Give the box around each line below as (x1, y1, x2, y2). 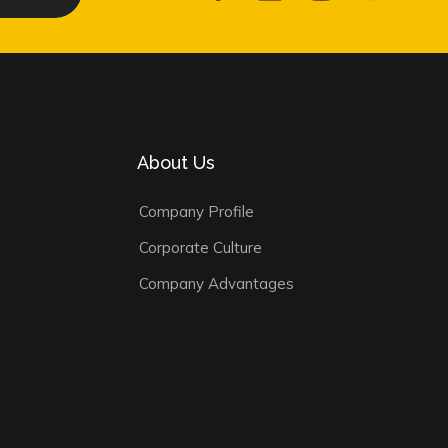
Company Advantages (139, 274, 295, 293)
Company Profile (139, 202, 255, 221)
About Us (137, 152, 216, 173)
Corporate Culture (139, 238, 263, 257)
